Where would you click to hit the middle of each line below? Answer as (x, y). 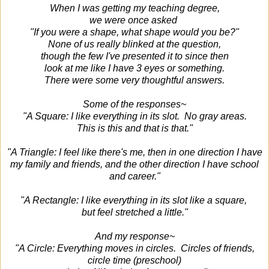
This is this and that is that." (134, 128)
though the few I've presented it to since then (134, 56)
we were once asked (134, 20)
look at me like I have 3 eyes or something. (134, 68)
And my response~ (134, 236)
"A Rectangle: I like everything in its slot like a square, (134, 200)
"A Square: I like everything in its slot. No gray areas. (134, 116)
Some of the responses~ (134, 104)
